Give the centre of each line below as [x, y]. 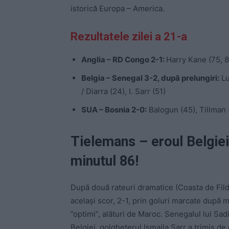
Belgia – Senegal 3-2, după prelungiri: [150, 78]
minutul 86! [105, 161]
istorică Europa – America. [118, 8]
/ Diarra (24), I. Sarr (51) [123, 91]
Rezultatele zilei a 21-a [129, 36]
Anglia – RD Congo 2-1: [124, 59]
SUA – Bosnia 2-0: [114, 109]
